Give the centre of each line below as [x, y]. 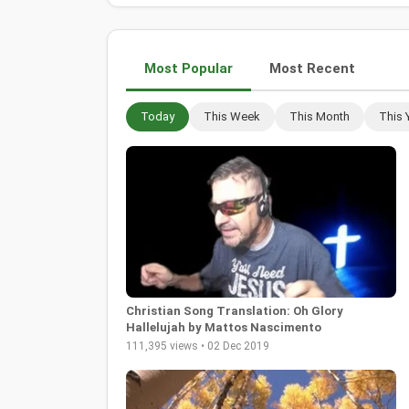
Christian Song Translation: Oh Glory [235, 311]
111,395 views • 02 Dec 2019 [198, 346]
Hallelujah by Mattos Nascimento [224, 328]
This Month [320, 116]
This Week [232, 116]
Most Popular [189, 68]
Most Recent [312, 68]
